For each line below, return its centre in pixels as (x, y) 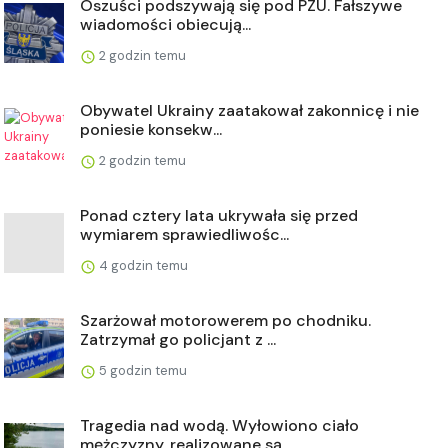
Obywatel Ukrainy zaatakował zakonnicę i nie (249, 110)
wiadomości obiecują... (165, 24)
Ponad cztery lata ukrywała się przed (219, 215)
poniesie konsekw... (151, 129)
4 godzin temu (142, 265)
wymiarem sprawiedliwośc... (184, 234)
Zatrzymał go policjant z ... (178, 339)
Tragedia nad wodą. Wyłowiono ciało (219, 425)
